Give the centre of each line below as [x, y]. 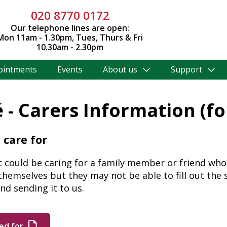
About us [120, 70]
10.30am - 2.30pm [70, 47]
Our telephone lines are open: [70, 28]
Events [70, 70]
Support [187, 70]
